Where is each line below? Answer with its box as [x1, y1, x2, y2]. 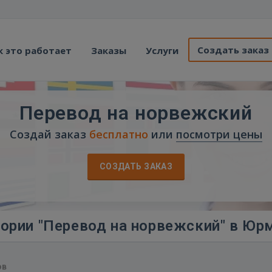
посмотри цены [176, 127, 262, 141]
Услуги [146, 44, 178, 56]
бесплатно [89, 127, 148, 141]
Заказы [91, 44, 126, 56]
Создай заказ [10, 127, 89, 141]
